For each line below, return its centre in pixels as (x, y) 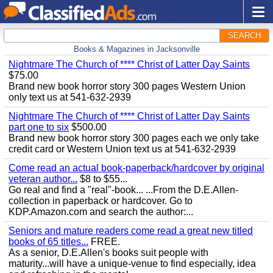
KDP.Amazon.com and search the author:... (101, 212)
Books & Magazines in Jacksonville (136, 49)
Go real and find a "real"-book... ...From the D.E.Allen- (123, 190)
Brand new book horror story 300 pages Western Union (127, 86)
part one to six (39, 127)
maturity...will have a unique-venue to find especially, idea (132, 264)
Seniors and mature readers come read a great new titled (131, 231)
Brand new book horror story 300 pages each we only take (134, 138)
